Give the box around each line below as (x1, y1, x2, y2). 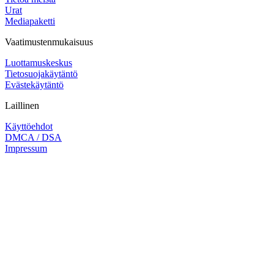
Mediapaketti (5, 15, 55, 26)
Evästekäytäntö (5, 79, 64, 90)
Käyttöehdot (5, 120, 53, 131)
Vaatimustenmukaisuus (5, 36, 93, 47)
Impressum (5, 143, 47, 154)
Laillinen (5, 100, 39, 111)
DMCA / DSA (5, 131, 62, 143)
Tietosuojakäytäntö (5, 68, 78, 79)
